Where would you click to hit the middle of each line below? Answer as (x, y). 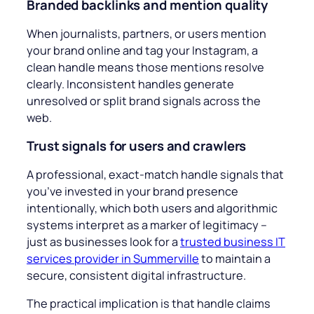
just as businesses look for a (103, 241)
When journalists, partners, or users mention (146, 33)
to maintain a (235, 258)
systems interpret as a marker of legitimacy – (147, 225)
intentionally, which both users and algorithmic (152, 208)
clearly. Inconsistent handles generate (130, 84)
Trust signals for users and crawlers (137, 146)
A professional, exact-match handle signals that (155, 174)
